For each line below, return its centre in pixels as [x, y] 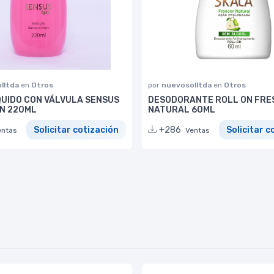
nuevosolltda [187, 85]
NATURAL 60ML [182, 109]
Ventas [198, 130]
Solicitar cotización [76, 130]
